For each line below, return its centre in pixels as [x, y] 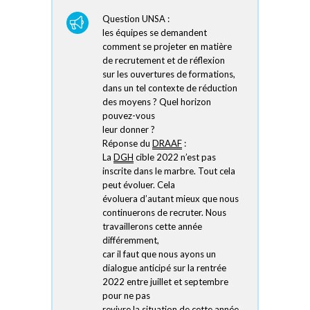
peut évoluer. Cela [139, 185]
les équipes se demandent [155, 33]
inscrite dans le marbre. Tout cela [169, 171]
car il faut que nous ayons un [159, 254]
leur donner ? [129, 130]
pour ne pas [126, 296]
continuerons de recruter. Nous [164, 213]
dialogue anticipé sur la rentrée [164, 268]
